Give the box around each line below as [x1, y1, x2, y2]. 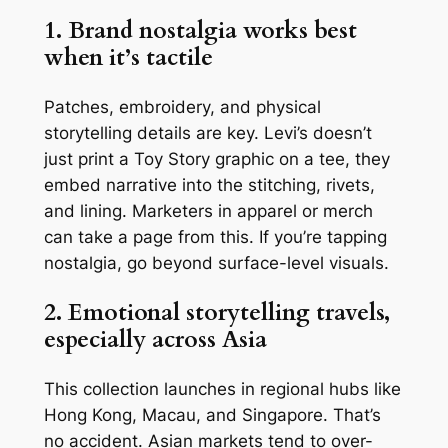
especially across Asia [43, 324, 267, 356]
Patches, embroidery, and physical [43, 96, 321, 117]
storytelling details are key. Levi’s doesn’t [43, 122, 372, 143]
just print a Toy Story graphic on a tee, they [43, 148, 390, 169]
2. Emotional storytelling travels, [43, 297, 390, 329]
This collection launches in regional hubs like [43, 379, 401, 400]
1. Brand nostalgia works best [43, 14, 357, 46]
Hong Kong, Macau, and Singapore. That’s [43, 405, 381, 426]
